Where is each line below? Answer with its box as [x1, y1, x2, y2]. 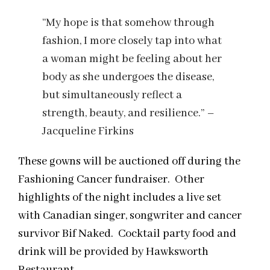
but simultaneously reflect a [42, 87, 182, 102]
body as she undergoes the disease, [42, 69, 214, 84]
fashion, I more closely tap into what [42, 33, 222, 48]
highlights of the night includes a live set [18, 190, 221, 205]
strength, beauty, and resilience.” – [42, 105, 215, 121]
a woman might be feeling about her [42, 51, 222, 66]
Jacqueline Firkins [42, 124, 134, 139]
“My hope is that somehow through [42, 15, 215, 30]
